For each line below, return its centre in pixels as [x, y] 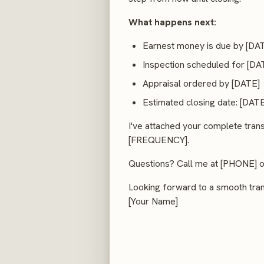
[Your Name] [153, 201]
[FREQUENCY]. [159, 140]
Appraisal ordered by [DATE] [201, 83]
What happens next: [172, 22]
